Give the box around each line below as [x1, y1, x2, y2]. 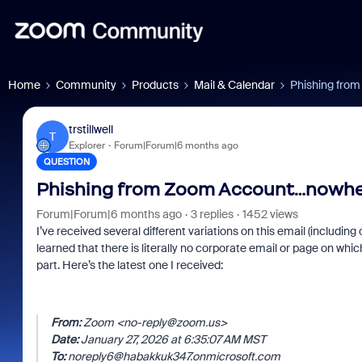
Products [132, 78, 179, 92]
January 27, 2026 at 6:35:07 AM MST [78, 332, 266, 347]
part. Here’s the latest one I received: [36, 258, 223, 272]
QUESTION [43, 156, 90, 167]
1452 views [242, 207, 298, 221]
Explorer [68, 138, 105, 152]
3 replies [190, 207, 234, 221]
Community [56, 78, 116, 92]
